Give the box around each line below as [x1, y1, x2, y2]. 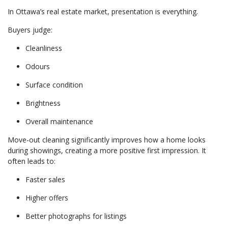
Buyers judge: [8, 25, 52, 35]
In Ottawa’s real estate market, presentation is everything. [8, 7, 198, 16]
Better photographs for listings [25, 211, 127, 221]
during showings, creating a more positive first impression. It [8, 146, 206, 155]
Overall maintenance [25, 117, 93, 126]
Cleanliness [25, 43, 62, 53]
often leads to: [8, 156, 55, 166]
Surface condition [25, 80, 83, 90]
